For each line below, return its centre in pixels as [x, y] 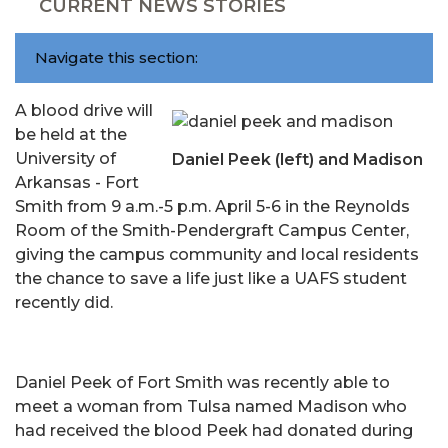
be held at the [71, 134]
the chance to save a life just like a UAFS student [211, 278]
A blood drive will [84, 110]
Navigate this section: [116, 57]
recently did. [64, 302]
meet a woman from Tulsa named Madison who [211, 406]
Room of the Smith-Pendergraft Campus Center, [212, 230]
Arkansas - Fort [77, 182]
